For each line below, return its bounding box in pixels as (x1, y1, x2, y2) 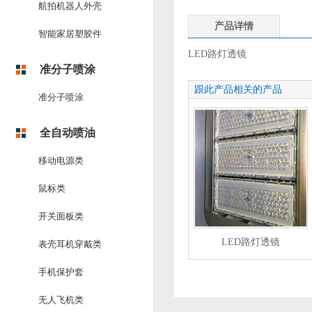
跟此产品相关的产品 (194, 84, 282, 95)
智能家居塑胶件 (38, 29, 102, 39)
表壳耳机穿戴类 (38, 239, 102, 249)
